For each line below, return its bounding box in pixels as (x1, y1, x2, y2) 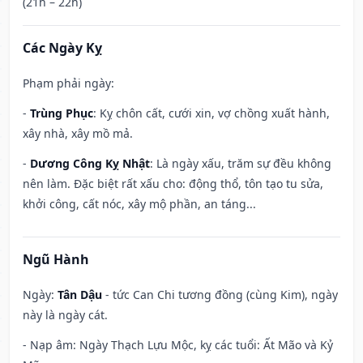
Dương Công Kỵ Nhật (30, 156, 150, 172)
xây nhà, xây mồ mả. (23, 126, 133, 142)
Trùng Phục (30, 105, 93, 122)
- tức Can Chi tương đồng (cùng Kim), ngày (102, 287, 338, 303)
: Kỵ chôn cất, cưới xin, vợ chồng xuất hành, (93, 105, 330, 122)
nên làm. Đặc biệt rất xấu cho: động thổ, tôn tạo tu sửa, (23, 176, 323, 192)
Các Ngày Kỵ (23, 39, 102, 58)
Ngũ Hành (23, 250, 89, 269)
